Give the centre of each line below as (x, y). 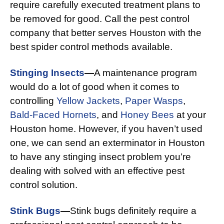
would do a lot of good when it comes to (95, 87)
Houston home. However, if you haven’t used (106, 129)
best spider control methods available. (91, 47)
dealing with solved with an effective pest (97, 171)
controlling (33, 101)
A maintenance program (145, 73)
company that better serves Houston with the (106, 33)
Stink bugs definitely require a (133, 211)
